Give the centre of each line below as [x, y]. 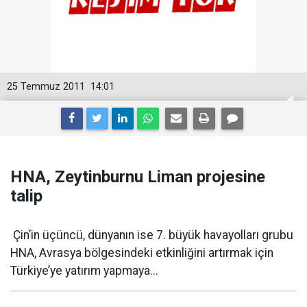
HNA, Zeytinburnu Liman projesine [138, 177]
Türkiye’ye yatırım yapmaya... [84, 271]
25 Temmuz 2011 [46, 87]
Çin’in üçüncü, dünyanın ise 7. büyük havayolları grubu [152, 235]
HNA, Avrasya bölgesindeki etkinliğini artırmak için [142, 253]
